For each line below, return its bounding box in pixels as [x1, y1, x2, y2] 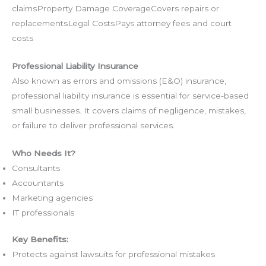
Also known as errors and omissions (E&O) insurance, [12, 75, 226, 85]
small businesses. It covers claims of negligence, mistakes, [12, 105, 246, 115]
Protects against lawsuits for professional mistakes [12, 249, 215, 259]
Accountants [12, 178, 64, 188]
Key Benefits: [12, 235, 68, 245]
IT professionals [12, 207, 74, 217]
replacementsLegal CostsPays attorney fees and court [12, 18, 232, 28]
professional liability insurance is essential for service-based [12, 90, 249, 100]
